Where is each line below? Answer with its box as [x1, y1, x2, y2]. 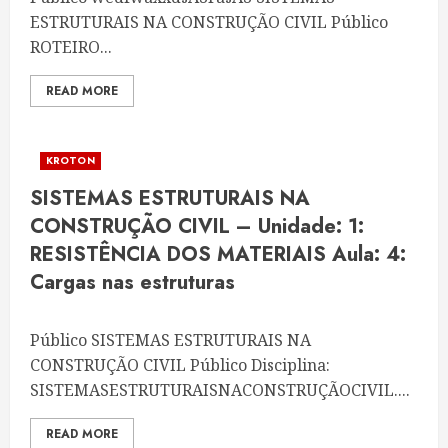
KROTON [46, 153, 95, 168]
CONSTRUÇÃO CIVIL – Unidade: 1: [30, 212, 364, 241]
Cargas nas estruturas [30, 268, 235, 297]
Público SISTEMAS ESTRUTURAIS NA [30, 329, 311, 351]
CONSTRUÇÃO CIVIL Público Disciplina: [30, 354, 330, 376]
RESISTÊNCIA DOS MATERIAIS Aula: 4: [30, 240, 406, 269]
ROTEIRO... [30, 36, 112, 58]
